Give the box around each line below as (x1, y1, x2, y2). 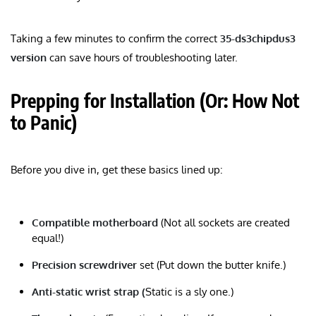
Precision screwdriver (32, 257, 137, 272)
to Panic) (11, 110, 77, 134)
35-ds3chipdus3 (220, 31, 296, 45)
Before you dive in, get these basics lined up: (11, 162, 223, 176)
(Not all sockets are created (158, 215, 290, 229)
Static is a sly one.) (145, 284, 233, 298)
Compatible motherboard (32, 215, 158, 229)
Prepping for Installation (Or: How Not (11, 88, 299, 112)
